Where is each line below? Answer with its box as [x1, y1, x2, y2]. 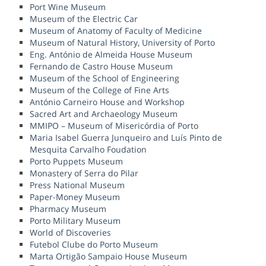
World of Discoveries [30, 227, 111, 239]
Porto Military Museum [30, 215, 121, 227]
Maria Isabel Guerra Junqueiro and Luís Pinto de [30, 132, 222, 144]
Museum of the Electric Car [30, 13, 138, 25]
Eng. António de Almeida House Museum [30, 49, 192, 61]
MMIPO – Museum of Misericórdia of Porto [30, 120, 198, 132]
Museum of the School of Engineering [30, 72, 179, 84]
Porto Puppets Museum [30, 156, 123, 167]
